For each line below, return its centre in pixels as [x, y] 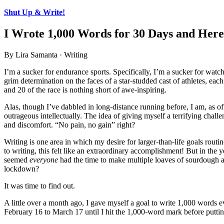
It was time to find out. [39, 185]
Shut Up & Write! [34, 12]
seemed [17, 159]
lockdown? [21, 168]
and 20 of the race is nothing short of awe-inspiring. [85, 89]
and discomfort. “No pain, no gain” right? [69, 124]
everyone [44, 159]
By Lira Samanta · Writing [46, 54]
